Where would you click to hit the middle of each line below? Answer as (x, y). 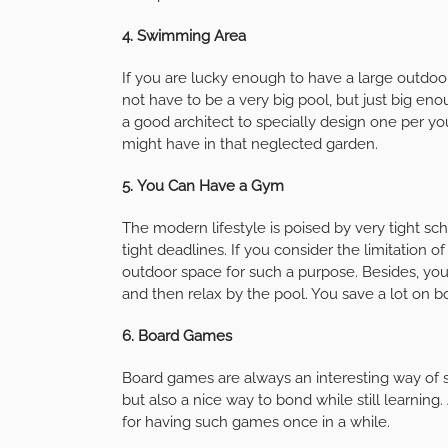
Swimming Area (191, 35)
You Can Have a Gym (210, 185)
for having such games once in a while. (256, 421)
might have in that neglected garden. (250, 143)
